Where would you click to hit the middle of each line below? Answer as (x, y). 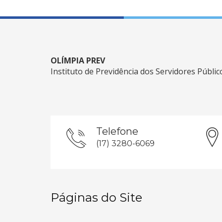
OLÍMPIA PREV (78, 60)
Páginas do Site (96, 197)
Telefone (117, 131)
